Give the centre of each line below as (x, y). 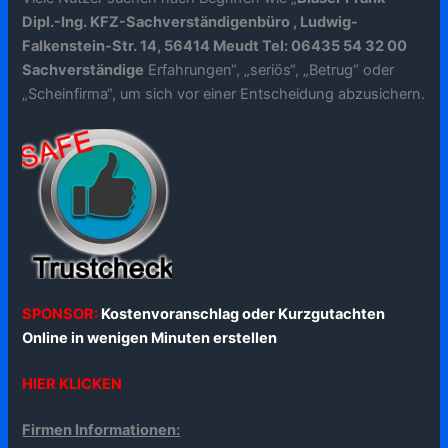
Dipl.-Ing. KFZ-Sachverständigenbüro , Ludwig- (190, 21)
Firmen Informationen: (101, 430)
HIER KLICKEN (72, 384)
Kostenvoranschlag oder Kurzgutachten (243, 314)
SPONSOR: (62, 314)
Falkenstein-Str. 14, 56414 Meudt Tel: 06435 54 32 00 (215, 45)
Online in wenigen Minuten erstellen (150, 338)
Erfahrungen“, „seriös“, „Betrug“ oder (269, 69)
